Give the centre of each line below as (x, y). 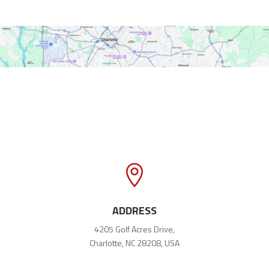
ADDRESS (134, 210)
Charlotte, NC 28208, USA (134, 243)
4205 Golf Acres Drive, (134, 229)
